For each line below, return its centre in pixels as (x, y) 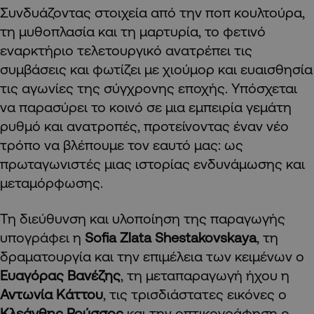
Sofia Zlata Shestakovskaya (171, 237)
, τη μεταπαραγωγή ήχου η (205, 275)
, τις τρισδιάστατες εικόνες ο (195, 294)
